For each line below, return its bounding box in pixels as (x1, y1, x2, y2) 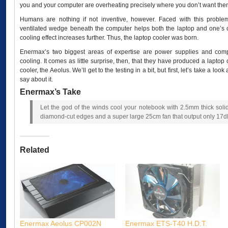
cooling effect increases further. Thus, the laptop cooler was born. (20, 34, 198, 42)
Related (20, 146, 49, 155)
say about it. (20, 76, 53, 83)
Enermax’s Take (20, 88, 81, 97)
